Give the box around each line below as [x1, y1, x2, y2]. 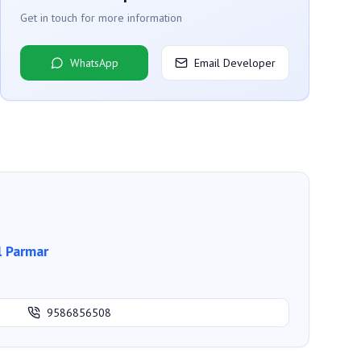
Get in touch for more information [20, 10, 182, 25]
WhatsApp [69, 55, 118, 70]
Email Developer [194, 55, 276, 70]
